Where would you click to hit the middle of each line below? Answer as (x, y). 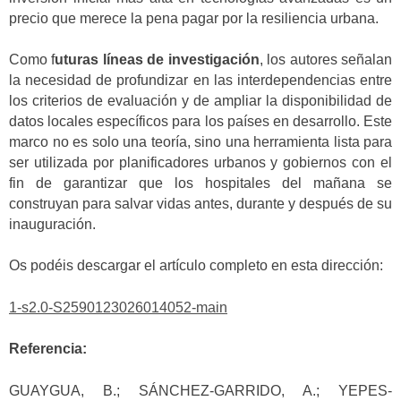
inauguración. (52, 225)
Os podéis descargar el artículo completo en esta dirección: (196, 266)
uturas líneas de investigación (157, 60)
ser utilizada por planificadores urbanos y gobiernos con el (200, 163)
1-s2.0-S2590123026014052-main (118, 307)
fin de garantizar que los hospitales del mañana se (200, 183)
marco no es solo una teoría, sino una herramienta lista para (200, 142)
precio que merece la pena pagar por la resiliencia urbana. (194, 18)
